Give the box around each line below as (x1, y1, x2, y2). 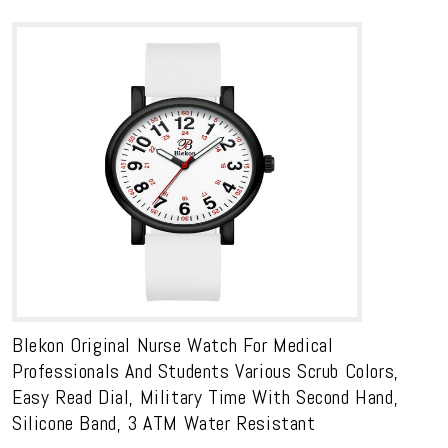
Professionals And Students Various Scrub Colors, (12, 358, 399, 384)
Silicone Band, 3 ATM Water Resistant (12, 410, 316, 436)
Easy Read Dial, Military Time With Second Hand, (12, 384, 399, 410)
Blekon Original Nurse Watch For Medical (12, 332, 334, 358)
